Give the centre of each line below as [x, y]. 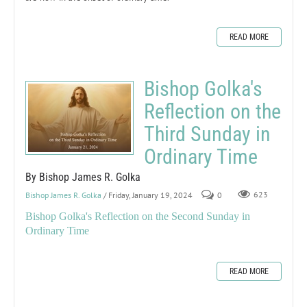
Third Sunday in [207, 134]
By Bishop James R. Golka [83, 177]
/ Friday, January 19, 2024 [148, 195]
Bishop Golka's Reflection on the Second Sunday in [138, 216]
